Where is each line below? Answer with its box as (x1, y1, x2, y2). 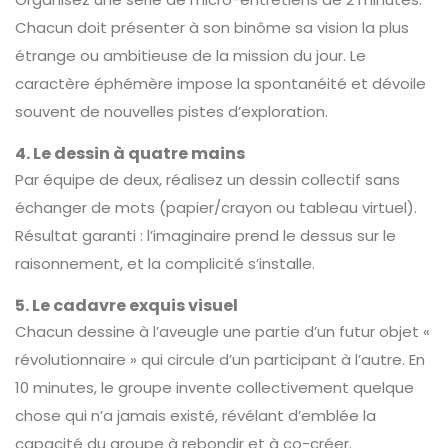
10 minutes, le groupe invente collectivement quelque (15, 377, 414, 398)
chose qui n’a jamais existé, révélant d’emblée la (15, 405, 376, 426)
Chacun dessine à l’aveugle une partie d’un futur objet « (15, 321, 430, 342)
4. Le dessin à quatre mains (15, 142, 245, 165)
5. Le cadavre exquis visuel (15, 294, 238, 317)
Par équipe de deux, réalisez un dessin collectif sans (15, 169, 400, 190)
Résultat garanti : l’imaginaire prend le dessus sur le (15, 225, 396, 246)
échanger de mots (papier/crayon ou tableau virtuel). (15, 197, 417, 218)
